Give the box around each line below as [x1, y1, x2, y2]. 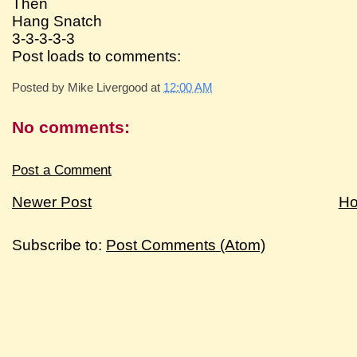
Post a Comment [12, 162, 112, 178]
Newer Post [12, 193, 92, 210]
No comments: [12, 117, 131, 136]
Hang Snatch [12, 12, 103, 29]
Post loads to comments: [12, 47, 182, 65]
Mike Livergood [68, 80, 148, 94]
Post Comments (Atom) [106, 236, 266, 253]
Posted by [12, 80, 69, 94]
